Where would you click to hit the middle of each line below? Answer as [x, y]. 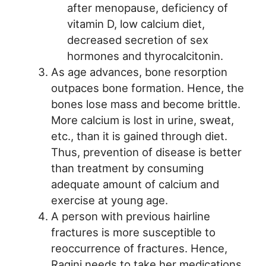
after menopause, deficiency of [148, 8]
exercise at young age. [109, 200]
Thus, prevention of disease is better [146, 152]
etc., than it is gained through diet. [139, 136]
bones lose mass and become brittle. [145, 104]
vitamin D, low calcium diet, [136, 24]
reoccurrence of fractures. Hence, [139, 248]
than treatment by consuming [127, 168]
